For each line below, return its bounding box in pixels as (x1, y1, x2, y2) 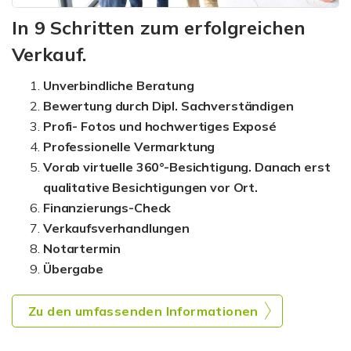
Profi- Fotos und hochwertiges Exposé (43, 118, 277, 135)
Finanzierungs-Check (43, 200, 172, 216)
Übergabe (43, 261, 103, 277)
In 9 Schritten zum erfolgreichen (12, 16, 306, 40)
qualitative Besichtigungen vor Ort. (43, 179, 258, 196)
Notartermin (43, 241, 121, 257)
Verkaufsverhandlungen (43, 220, 190, 237)
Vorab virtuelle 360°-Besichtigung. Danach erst (43, 159, 331, 175)
